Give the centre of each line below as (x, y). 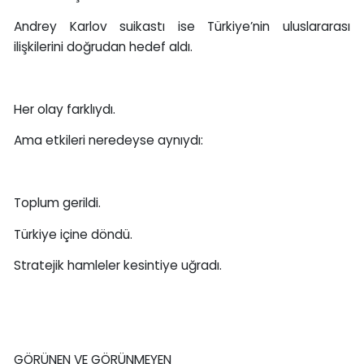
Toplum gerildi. (57, 203)
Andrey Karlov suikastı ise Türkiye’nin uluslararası (182, 26)
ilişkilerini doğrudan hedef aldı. (103, 46)
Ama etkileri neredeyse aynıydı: (108, 141)
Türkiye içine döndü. (73, 234)
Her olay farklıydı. (64, 109)
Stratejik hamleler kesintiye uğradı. (117, 266)
